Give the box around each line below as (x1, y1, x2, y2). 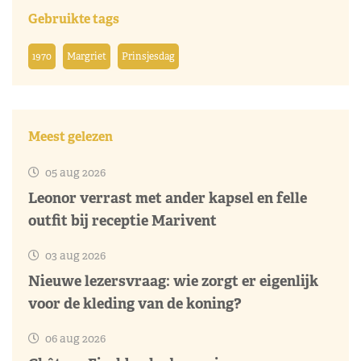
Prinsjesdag (122, 49, 175, 63)
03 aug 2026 (43, 247, 106, 263)
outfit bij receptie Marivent (28, 210, 217, 230)
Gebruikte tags (28, 10, 119, 27)
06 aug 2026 (43, 330, 106, 346)
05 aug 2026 (43, 164, 106, 180)
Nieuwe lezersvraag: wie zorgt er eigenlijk (28, 271, 318, 290)
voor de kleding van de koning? (28, 293, 242, 313)
